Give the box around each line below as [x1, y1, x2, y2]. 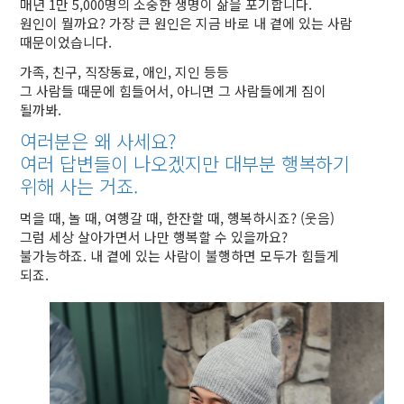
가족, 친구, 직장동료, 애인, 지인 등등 [20, 62, 230, 81]
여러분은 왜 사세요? [20, 127, 177, 154]
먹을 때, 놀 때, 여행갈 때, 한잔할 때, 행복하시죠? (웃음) [20, 208, 335, 227]
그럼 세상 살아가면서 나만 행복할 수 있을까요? [20, 227, 289, 246]
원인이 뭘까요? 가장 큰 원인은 [20, 14, 197, 32]
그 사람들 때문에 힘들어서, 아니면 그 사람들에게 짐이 [20, 81, 327, 100]
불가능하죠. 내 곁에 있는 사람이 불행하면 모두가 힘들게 [20, 246, 340, 265]
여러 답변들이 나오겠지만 [20, 150, 225, 177]
